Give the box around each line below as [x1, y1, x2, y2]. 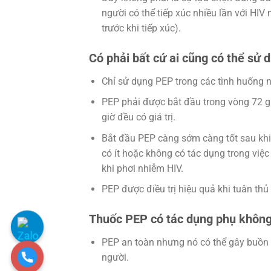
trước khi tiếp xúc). [101, 22, 181, 34]
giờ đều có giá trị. [101, 111, 175, 123]
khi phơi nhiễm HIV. [101, 162, 183, 174]
